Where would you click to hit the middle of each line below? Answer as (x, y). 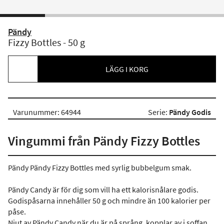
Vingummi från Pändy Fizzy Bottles (104, 141)
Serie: (158, 112)
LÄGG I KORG (127, 69)
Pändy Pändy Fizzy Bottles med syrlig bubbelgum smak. (100, 167)
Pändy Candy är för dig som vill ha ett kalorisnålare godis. (103, 189)
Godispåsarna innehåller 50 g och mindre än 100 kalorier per (109, 200)
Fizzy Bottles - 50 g (46, 42)
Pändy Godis (190, 112)
